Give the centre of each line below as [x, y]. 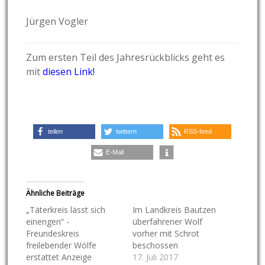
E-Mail [114, 152]
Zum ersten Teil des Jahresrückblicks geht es [126, 58]
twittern [127, 132]
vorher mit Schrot [166, 234]
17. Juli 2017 [155, 257]
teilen [56, 132]
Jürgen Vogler [57, 22]
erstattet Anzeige [59, 257]
